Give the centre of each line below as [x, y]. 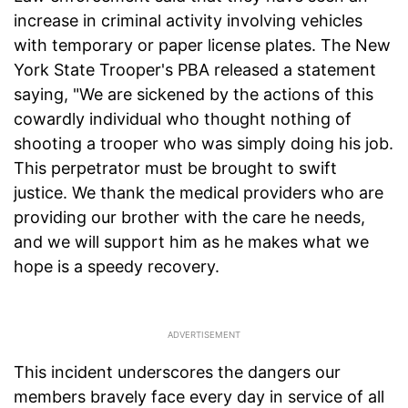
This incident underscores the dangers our [177, 372]
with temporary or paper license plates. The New [202, 46]
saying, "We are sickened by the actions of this [194, 95]
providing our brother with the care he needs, [189, 218]
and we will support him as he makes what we [191, 242]
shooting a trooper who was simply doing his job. [204, 144]
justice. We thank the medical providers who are [199, 193]
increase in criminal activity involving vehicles [188, 21]
